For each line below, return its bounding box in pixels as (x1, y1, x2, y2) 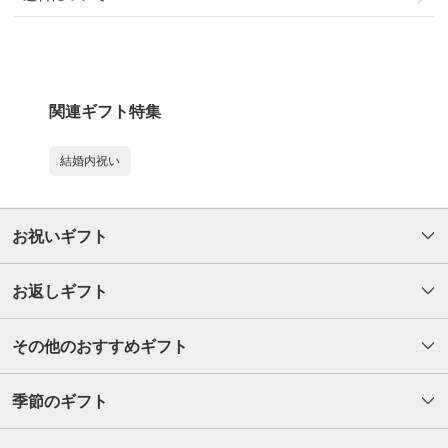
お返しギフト (12, 282, 108, 300)
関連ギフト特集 (49, 102, 161, 120)
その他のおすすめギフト (12, 337, 188, 355)
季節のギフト (12, 392, 108, 410)
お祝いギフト (12, 227, 108, 245)
